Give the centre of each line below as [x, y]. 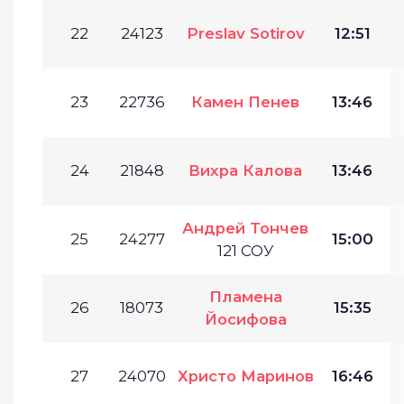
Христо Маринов [245, 376]
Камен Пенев [245, 102]
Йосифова [245, 319]
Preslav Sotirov [245, 33]
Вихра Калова [245, 170]
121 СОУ [245, 251]
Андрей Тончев [245, 228]
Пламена [245, 297]
